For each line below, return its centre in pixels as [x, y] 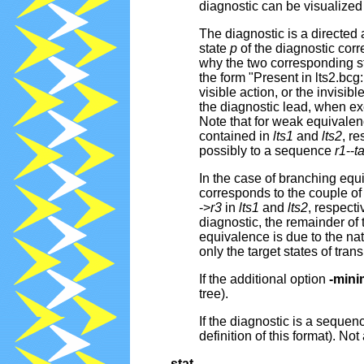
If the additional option [264, 279]
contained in [236, 136]
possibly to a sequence [267, 151]
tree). [214, 294]
